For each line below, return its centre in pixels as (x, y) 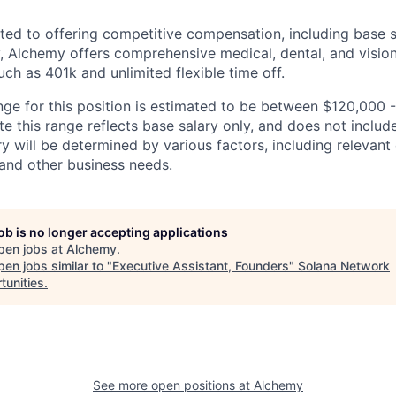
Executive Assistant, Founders (201, 266)
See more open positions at (173, 385)
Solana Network (344, 266)
